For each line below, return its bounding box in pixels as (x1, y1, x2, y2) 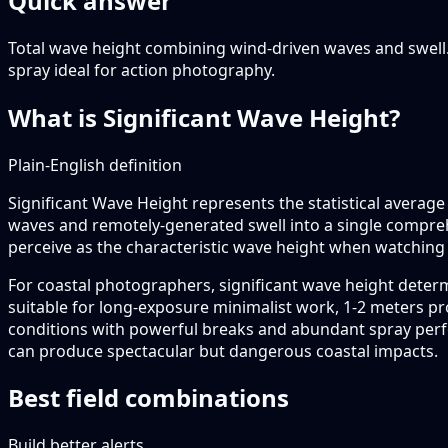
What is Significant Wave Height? (8, 100, 400, 134)
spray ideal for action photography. (8, 58, 275, 81)
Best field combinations (8, 381, 289, 415)
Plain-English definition (8, 153, 182, 176)
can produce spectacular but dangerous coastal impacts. (8, 339, 438, 362)
